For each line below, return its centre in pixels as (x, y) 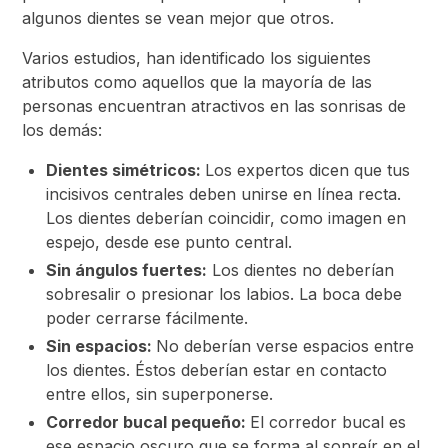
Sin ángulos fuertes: (127, 270)
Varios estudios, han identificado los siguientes (197, 58)
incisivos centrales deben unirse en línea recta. (224, 194)
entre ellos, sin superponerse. (160, 394)
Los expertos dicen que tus (308, 170)
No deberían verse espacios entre (285, 346)
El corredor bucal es (328, 422)
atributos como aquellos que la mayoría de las (197, 82)
